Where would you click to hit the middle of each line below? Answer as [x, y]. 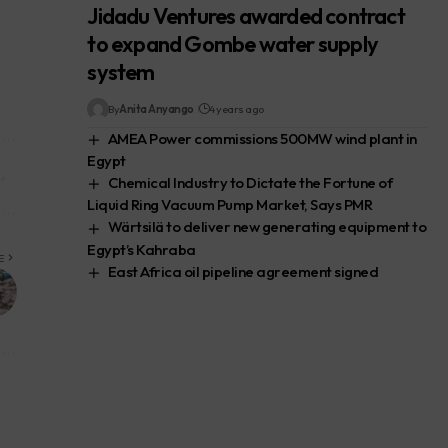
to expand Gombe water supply [233, 43]
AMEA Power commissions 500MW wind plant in [262, 138]
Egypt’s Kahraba [141, 249]
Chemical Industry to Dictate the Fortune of [250, 182]
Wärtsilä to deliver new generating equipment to [267, 227]
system [121, 71]
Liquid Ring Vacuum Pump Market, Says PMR [230, 205]
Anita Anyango [156, 108]
